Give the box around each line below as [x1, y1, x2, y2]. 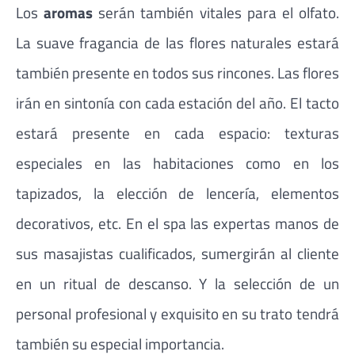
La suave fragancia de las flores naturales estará [16, 31, 339, 55]
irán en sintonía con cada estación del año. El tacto [16, 91, 339, 115]
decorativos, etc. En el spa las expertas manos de [16, 212, 339, 235]
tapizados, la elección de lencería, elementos [16, 181, 339, 205]
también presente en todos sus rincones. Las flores [16, 61, 339, 85]
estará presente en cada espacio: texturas [16, 121, 339, 145]
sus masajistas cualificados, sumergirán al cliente [16, 242, 339, 265]
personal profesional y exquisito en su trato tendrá [16, 302, 339, 326]
